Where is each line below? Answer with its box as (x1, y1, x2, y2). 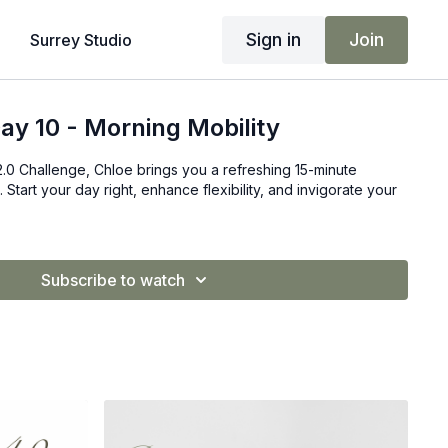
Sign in (245, 28, 301, 50)
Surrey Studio (30, 30, 132, 50)
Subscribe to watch (41, 270, 186, 290)
